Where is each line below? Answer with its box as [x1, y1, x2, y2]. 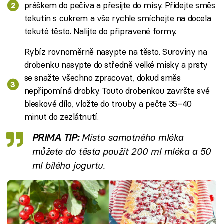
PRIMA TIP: [31, 132, 81, 144]
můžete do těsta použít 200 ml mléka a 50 [31, 146, 211, 158]
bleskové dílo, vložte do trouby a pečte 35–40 [24, 98, 192, 109]
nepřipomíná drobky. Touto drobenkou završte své [24, 85, 210, 96]
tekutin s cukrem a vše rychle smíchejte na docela [24, 13, 211, 24]
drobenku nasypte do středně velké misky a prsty [24, 59, 208, 70]
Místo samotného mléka [81, 132, 183, 144]
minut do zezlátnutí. [24, 111, 99, 122]
